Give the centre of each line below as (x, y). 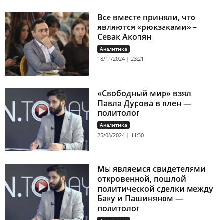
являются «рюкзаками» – (147, 27)
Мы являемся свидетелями (152, 169)
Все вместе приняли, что (147, 17)
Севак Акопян (124, 37)
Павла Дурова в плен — (144, 103)
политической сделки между (155, 189)
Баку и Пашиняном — (140, 199)
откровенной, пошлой (142, 179)
